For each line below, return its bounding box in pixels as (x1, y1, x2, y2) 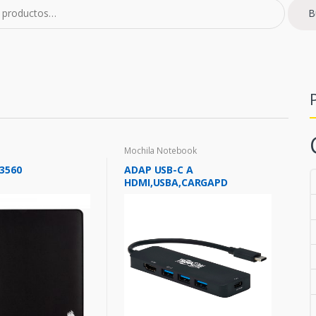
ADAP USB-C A (124, 163, 193, 177)
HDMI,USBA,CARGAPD (124, 176, 228, 190)
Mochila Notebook (124, 144, 197, 157)
